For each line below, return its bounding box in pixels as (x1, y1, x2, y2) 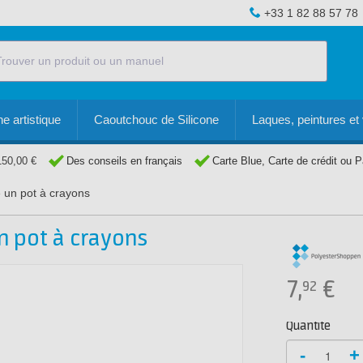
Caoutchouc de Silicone (94, 113, 219, 126)
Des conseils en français (66, 155, 182, 167)
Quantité (286, 319, 331, 333)
